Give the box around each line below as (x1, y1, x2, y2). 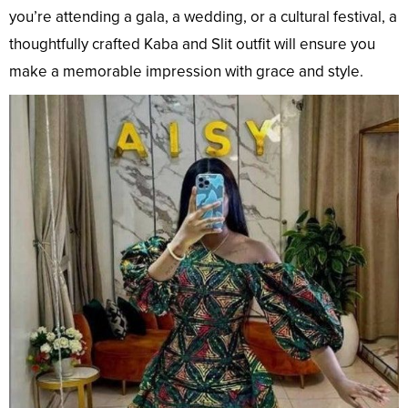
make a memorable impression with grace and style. (9, 62, 363, 82)
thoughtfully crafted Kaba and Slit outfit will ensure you (9, 35, 375, 55)
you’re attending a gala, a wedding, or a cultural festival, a (9, 7, 397, 27)
